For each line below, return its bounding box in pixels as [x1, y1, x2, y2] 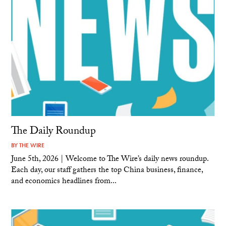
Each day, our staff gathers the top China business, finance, [11, 164, 203, 178]
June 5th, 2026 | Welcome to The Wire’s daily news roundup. [11, 153, 209, 167]
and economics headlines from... [11, 175, 117, 189]
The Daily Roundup [11, 123, 96, 142]
